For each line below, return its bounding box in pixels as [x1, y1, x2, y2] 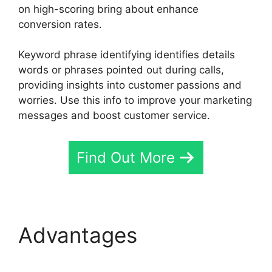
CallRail [143, 222, 216, 248]
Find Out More [76, 148, 175, 166]
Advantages [18, 222, 143, 248]
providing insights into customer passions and [18, 79, 242, 92]
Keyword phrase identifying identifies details [18, 49, 235, 61]
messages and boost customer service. [18, 109, 210, 122]
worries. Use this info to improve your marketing [18, 94, 252, 107]
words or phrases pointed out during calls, [18, 64, 224, 76]
